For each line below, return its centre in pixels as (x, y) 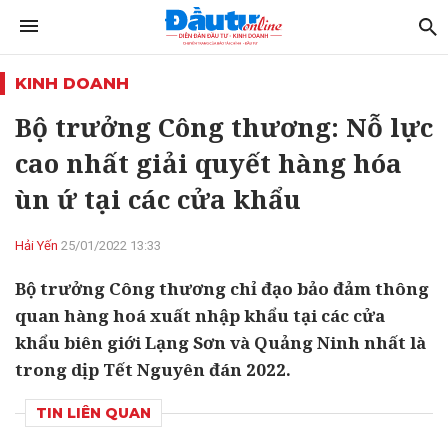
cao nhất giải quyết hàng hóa (208, 163)
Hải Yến (36, 245)
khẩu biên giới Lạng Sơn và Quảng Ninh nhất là (220, 342)
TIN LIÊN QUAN (93, 413)
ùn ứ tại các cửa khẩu (158, 199)
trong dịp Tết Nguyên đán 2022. (153, 369)
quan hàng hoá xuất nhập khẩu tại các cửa (200, 315)
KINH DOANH (72, 83)
